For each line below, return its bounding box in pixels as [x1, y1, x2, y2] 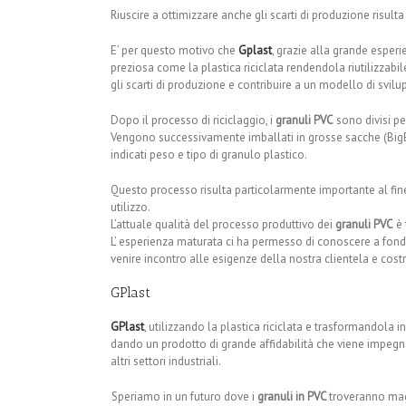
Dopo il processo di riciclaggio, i [111, 112, 275, 129]
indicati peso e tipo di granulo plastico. [111, 147, 307, 163]
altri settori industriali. [111, 353, 221, 370]
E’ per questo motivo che [111, 43, 238, 59]
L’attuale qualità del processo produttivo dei [111, 217, 335, 233]
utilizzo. [111, 199, 150, 216]
